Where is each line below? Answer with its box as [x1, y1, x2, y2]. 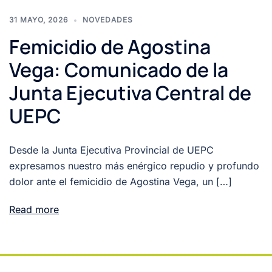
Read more [9, 203, 59, 216]
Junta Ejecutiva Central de [9, 80, 251, 107]
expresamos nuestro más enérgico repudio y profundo [9, 160, 259, 172]
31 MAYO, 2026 [9, 15, 68, 25]
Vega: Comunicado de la [9, 56, 228, 84]
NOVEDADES [83, 15, 133, 25]
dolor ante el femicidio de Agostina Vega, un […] [9, 175, 232, 188]
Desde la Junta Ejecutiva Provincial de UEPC [9, 144, 214, 157]
